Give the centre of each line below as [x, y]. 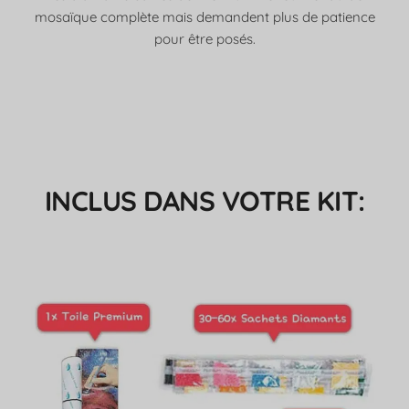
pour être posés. [204, 39]
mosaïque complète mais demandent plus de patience [204, 17]
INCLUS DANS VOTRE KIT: [204, 200]
